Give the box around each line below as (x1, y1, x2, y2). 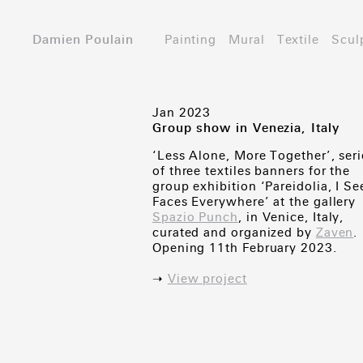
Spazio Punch (152, 210, 238, 224)
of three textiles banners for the (152, 164, 351, 178)
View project (167, 271, 247, 286)
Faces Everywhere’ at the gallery (152, 194, 357, 209)
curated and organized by (152, 225, 316, 240)
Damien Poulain (32, 32, 134, 47)
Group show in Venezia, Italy (152, 121, 340, 135)
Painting (164, 32, 217, 47)
